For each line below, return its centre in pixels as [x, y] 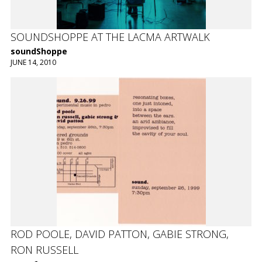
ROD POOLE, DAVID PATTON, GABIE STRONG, [119, 234]
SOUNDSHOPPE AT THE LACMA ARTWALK [110, 37]
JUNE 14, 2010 [33, 62]
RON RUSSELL [44, 250]
